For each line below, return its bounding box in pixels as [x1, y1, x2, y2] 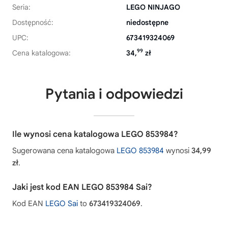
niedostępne [126, 17, 168, 27]
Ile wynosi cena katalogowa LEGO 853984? [12, 129, 178, 139]
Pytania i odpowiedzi [45, 84, 183, 103]
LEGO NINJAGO [126, 2, 180, 12]
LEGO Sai [45, 198, 78, 208]
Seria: [12, 2, 31, 12]
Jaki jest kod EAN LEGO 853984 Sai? [12, 182, 152, 192]
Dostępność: [12, 17, 53, 27]
